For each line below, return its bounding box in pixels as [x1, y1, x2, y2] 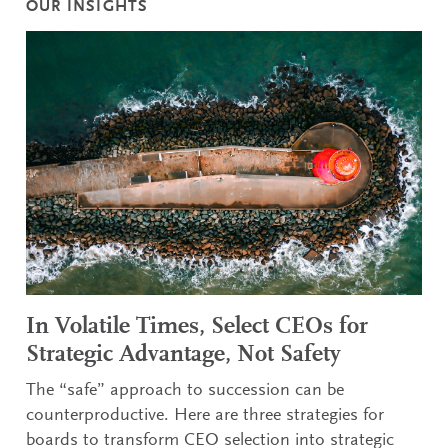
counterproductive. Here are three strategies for [26, 406, 385, 425]
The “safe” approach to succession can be [26, 381, 345, 400]
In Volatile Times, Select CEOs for [26, 314, 369, 339]
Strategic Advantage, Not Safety [26, 342, 342, 367]
